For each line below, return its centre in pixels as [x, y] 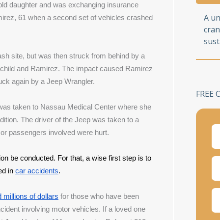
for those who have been [98, 197]
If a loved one [124, 209]
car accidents [37, 171]
